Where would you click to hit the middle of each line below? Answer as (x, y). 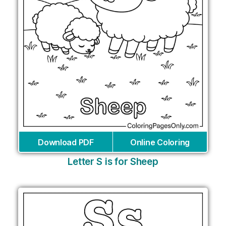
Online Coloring (160, 142)
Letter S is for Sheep (113, 161)
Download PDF (66, 142)
